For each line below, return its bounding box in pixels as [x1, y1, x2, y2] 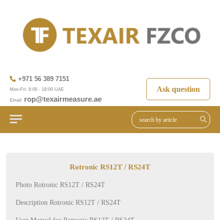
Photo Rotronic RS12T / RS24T [16, 181, 105, 189]
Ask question [157, 84, 200, 93]
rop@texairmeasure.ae [24, 95, 102, 104]
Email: [10, 98, 24, 103]
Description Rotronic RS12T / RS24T [16, 199, 121, 207]
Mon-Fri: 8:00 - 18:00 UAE [10, 87, 64, 92]
